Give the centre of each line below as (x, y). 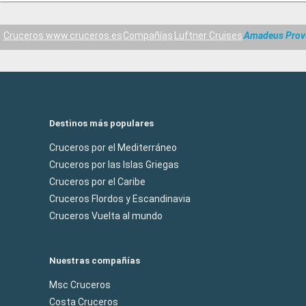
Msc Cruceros (80, 285)
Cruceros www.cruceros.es (62, 36)
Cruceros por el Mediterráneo (113, 148)
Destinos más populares (101, 123)
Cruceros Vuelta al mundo (106, 216)
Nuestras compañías (95, 261)
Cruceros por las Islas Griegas (114, 165)
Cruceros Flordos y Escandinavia (120, 199)
